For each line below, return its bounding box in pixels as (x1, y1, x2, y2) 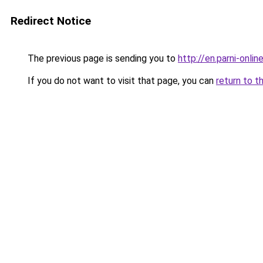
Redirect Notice (11, 14, 91, 28)
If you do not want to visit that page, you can (25, 75, 216, 86)
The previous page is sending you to (25, 53, 178, 64)
